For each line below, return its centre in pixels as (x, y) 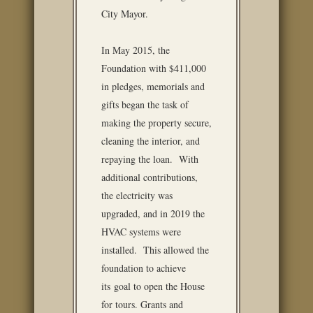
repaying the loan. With (150, 159)
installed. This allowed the (155, 250)
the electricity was (137, 195)
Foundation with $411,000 (154, 68)
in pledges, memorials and (153, 86)
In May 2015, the (136, 50)
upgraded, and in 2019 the (153, 213)
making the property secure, (156, 123)
